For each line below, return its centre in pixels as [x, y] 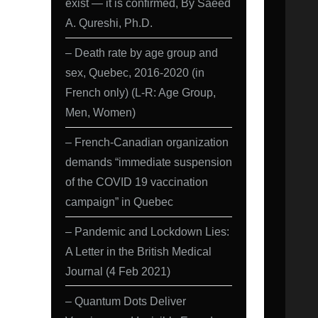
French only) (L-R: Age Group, [141, 93]
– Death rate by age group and [142, 53]
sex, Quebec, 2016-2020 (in [135, 73]
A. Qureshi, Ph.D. [109, 23]
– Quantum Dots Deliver [126, 301]
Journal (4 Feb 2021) [118, 271]
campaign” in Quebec [119, 202]
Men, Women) [100, 113]
